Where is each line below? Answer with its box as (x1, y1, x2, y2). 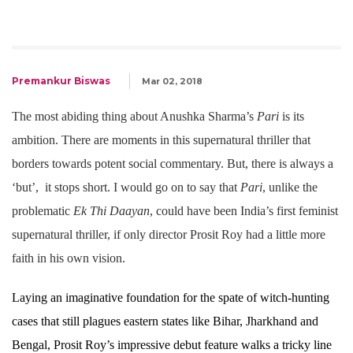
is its (279, 110, 304, 124)
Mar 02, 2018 (142, 76, 203, 87)
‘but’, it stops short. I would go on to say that (12, 180, 240, 195)
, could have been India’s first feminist (150, 204, 338, 218)
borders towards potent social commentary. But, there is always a (12, 157, 333, 171)
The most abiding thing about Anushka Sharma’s (12, 110, 257, 124)
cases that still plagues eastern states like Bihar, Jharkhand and (12, 314, 318, 329)
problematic (12, 204, 70, 218)
